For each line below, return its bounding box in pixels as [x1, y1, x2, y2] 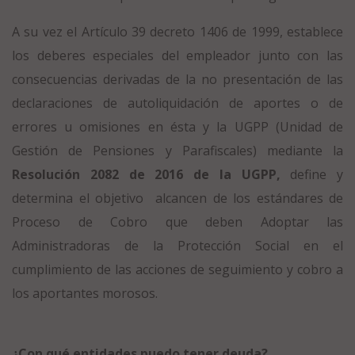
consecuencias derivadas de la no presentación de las [12, 70, 343, 88]
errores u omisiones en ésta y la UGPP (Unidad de [12, 117, 343, 136]
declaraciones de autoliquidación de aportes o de [12, 94, 343, 112]
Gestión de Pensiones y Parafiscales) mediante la [12, 141, 343, 159]
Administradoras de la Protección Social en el [12, 236, 343, 254]
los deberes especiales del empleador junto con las [12, 46, 343, 64]
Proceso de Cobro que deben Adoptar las [12, 212, 343, 231]
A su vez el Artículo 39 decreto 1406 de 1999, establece [12, 22, 343, 40]
